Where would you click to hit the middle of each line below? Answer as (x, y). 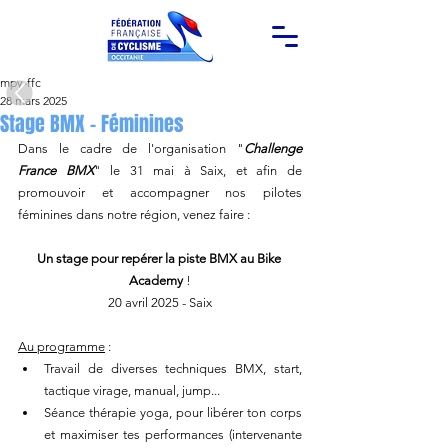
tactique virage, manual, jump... (132, 390)
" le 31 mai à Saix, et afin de (198, 170)
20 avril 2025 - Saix (160, 302)
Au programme (61, 346)
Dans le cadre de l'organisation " (131, 148)
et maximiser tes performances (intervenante (173, 434)
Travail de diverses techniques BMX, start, (173, 368)
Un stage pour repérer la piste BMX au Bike (160, 258)
